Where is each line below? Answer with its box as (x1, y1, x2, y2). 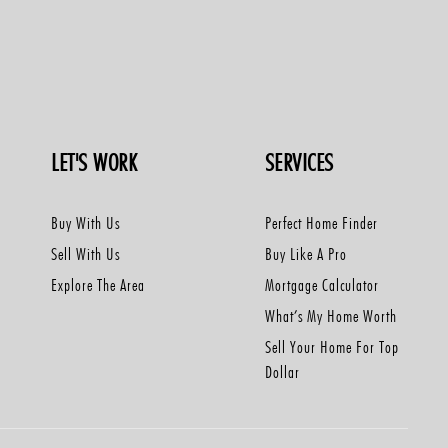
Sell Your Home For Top (264, 337, 399, 357)
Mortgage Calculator (264, 275, 379, 295)
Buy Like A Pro (264, 244, 347, 264)
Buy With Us (51, 213, 121, 233)
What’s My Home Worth (264, 306, 397, 326)
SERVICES (264, 148, 334, 177)
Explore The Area (51, 275, 146, 295)
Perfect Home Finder (264, 213, 378, 233)
